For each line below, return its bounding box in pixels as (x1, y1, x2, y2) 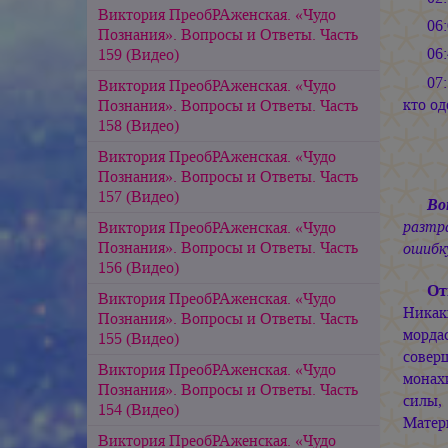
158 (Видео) (98, 114, 179, 136)
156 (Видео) (98, 256, 179, 278)
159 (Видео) (98, 43, 179, 65)
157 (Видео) (98, 185, 179, 207)
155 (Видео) (98, 327, 179, 349)
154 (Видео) (98, 398, 179, 420)
